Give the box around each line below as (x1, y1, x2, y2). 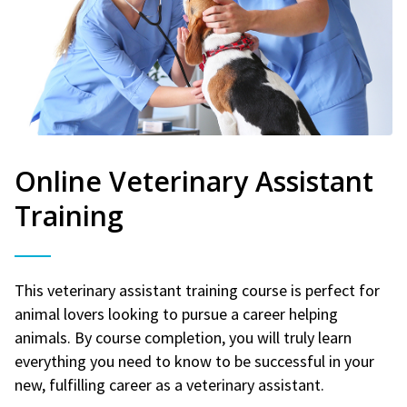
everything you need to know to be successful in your (15, 350, 374, 372)
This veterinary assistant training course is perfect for (15, 279, 380, 301)
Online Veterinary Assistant (15, 162, 373, 200)
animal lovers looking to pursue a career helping (15, 303, 338, 324)
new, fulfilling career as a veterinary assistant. (15, 373, 324, 395)
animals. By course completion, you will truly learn (15, 326, 352, 348)
